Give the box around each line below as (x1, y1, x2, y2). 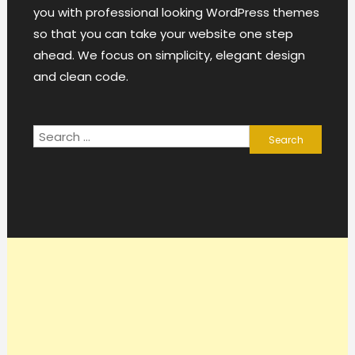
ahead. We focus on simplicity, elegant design (32, 47, 305, 64)
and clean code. (32, 68, 128, 86)
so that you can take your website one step (32, 25, 293, 43)
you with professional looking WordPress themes (32, 4, 319, 21)
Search (249, 127, 291, 144)
